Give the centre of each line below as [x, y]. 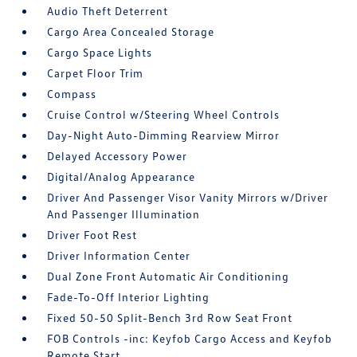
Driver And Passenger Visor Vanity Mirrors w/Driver [188, 197]
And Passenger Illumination [124, 214]
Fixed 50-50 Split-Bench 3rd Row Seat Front [170, 318]
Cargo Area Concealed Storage [131, 31]
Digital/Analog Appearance [122, 177]
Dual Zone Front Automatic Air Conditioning [169, 276]
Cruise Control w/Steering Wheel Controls [164, 114]
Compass [72, 94]
